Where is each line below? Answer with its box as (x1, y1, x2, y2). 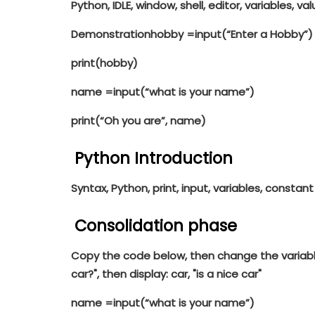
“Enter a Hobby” (226, 27, 308, 42)
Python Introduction (74, 147, 233, 170)
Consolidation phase (74, 214, 237, 237)
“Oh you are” (99, 113, 165, 129)
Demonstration (70, 27, 150, 42)
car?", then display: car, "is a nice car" (70, 266, 262, 281)
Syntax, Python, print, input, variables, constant (70, 181, 314, 195)
